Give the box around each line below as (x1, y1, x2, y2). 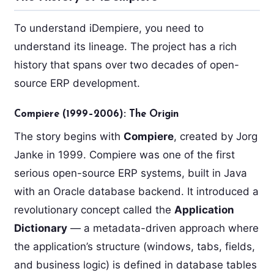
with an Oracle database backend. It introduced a (13, 185, 259, 198)
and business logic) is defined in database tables (13, 258, 257, 271)
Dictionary (13, 221, 67, 234)
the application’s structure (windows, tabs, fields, (13, 240, 255, 253)
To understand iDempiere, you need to (13, 21, 204, 34)
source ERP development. (13, 76, 140, 89)
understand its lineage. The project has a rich (13, 40, 237, 53)
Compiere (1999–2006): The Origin (13, 109, 179, 119)
